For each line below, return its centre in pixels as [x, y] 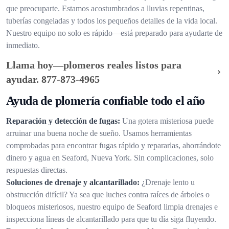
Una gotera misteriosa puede [168, 121]
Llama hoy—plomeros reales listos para [94, 65]
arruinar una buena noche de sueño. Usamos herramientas [99, 133]
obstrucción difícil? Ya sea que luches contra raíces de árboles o [108, 194]
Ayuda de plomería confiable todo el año [106, 101]
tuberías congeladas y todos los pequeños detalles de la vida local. [112, 21]
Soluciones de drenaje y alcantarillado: [73, 182]
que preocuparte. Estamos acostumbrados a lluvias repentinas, [105, 8]
